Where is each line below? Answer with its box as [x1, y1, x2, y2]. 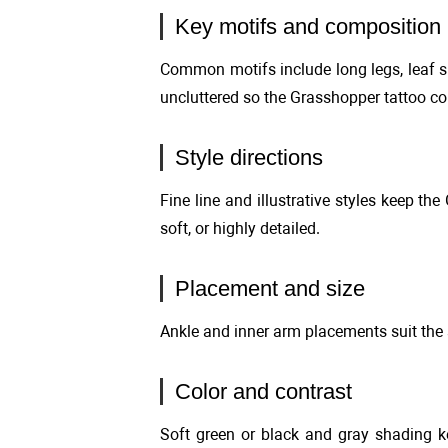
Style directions [175, 145, 323, 170]
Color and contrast [175, 379, 352, 404]
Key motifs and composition [175, 14, 441, 39]
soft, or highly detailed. [160, 219, 320, 238]
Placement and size [175, 276, 365, 301]
